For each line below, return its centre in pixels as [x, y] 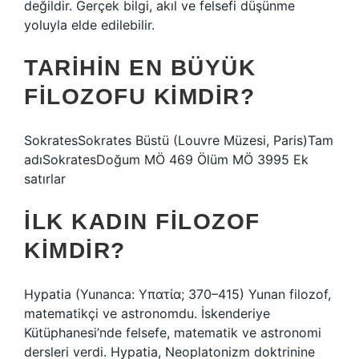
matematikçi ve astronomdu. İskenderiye [147, 313]
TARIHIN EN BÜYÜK [140, 68]
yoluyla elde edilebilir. [89, 25]
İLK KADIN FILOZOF [142, 222]
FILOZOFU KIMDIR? [139, 97]
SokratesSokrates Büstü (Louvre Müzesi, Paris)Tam [179, 140]
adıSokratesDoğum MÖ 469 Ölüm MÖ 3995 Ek [166, 159]
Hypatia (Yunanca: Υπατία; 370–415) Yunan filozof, [177, 294]
